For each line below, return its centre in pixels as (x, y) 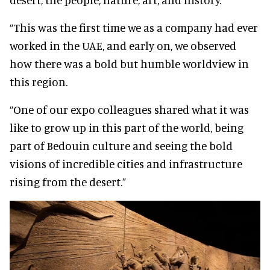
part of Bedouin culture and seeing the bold (121, 145)
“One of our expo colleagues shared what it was (129, 109)
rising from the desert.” (68, 181)
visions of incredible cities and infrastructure (126, 163)
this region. (39, 81)
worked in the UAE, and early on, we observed (123, 45)
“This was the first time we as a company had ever (134, 27)
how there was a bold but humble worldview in (129, 63)
